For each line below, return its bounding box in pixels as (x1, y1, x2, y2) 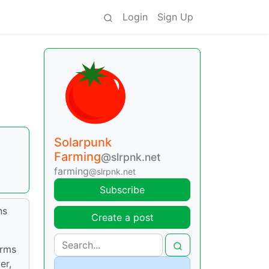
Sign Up (157, 11, 193, 23)
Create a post (91, 211, 154, 223)
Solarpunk (54, 135, 112, 150)
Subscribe (100, 184, 145, 196)
